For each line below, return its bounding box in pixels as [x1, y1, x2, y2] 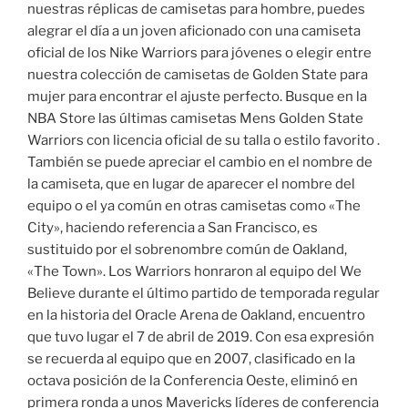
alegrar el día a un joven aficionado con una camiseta [27, 23, 361, 40]
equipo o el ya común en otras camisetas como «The [27, 198, 361, 215]
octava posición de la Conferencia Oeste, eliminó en [27, 372, 358, 390]
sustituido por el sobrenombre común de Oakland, [27, 241, 347, 259]
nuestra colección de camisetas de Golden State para [27, 66, 368, 84]
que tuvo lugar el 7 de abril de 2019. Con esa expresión [27, 329, 374, 346]
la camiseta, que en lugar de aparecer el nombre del [27, 176, 355, 193]
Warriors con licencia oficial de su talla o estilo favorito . [27, 132, 380, 149]
